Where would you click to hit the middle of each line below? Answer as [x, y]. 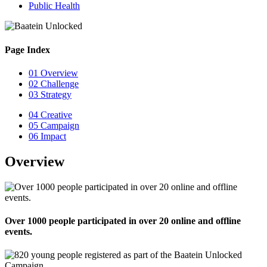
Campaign [59, 125]
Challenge [58, 83]
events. [18, 232]
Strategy [55, 94]
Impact [52, 136]
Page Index [27, 49]
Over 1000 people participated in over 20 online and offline [123, 221]
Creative [55, 114]
